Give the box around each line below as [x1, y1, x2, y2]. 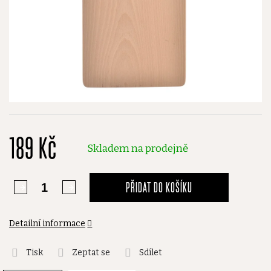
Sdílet [139, 247, 162, 258]
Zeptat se [72, 247, 110, 258]
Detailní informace [9, 218, 85, 229]
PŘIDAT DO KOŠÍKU [126, 178, 192, 196]
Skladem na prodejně [87, 142, 188, 154]
